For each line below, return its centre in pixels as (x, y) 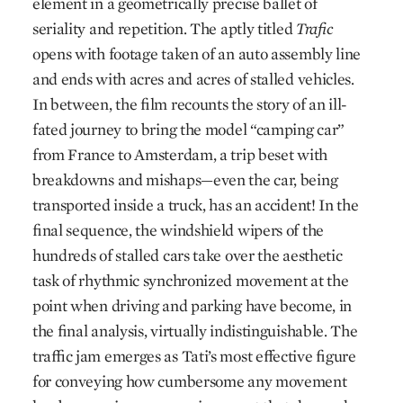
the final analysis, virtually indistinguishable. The (195, 331)
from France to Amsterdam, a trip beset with (179, 154)
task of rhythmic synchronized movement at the (190, 280)
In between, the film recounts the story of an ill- (190, 104)
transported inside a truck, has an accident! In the (195, 205)
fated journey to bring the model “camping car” (188, 129)
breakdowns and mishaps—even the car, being (185, 179)
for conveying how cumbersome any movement (189, 381)
